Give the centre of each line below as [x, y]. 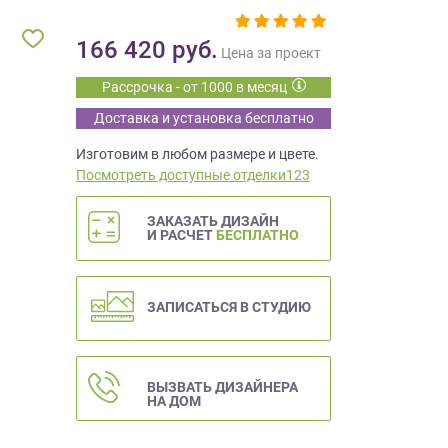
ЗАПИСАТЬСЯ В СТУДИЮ [229, 307]
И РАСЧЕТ [181, 235]
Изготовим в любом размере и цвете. [197, 154]
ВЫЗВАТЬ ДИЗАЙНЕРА [222, 387]
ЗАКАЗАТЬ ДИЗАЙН [213, 221]
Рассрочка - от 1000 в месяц [194, 87]
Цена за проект [271, 53]
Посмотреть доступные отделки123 [193, 175]
